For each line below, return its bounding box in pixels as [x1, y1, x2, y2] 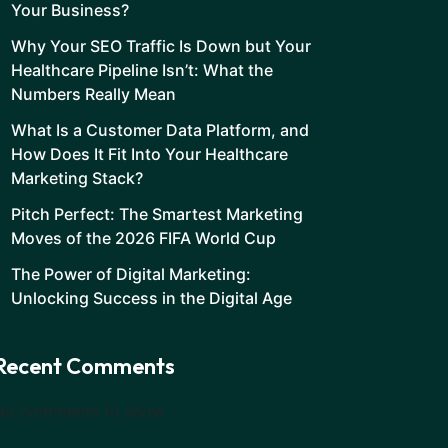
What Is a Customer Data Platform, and [11, 120, 309, 140]
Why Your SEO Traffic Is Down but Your [11, 36, 311, 56]
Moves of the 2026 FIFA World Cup [11, 228, 276, 248]
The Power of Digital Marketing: [11, 264, 251, 284]
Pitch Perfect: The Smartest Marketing [11, 204, 303, 224]
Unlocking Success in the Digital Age [11, 288, 292, 308]
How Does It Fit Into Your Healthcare [11, 144, 288, 164]
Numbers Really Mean [11, 84, 176, 104]
